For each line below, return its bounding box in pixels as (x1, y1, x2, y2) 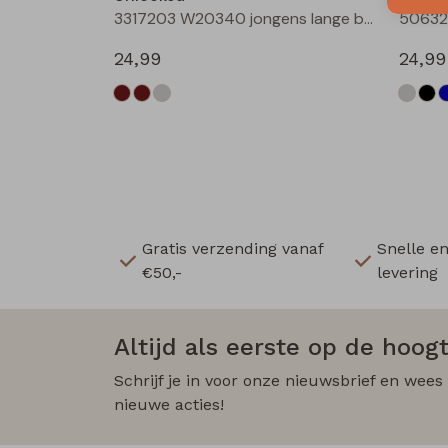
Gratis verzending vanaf (142, 238, 323, 258)
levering (376, 262, 438, 282)
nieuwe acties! (114, 394, 224, 414)
